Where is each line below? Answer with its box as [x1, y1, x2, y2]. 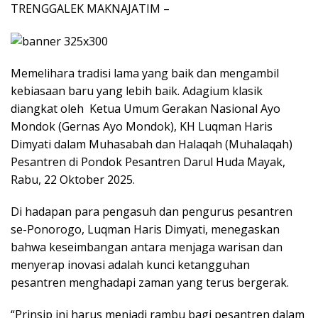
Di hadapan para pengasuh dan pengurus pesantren [11, 204, 292, 220]
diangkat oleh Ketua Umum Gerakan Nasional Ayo [11, 101, 280, 117]
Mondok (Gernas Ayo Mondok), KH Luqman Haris [11, 119, 273, 135]
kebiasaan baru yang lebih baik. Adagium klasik [11, 83, 263, 99]
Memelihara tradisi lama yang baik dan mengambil [11, 65, 279, 82]
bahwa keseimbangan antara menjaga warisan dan [11, 239, 283, 256]
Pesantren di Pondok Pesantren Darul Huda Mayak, [11, 154, 285, 170]
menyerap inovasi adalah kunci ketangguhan [11, 257, 250, 273]
